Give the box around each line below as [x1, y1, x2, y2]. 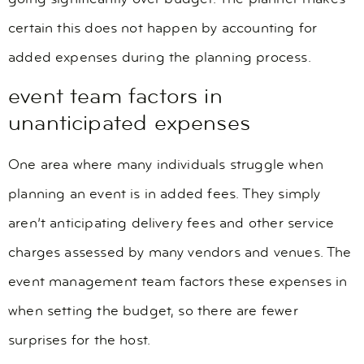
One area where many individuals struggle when [8, 158, 324, 174]
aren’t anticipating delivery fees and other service [8, 216, 335, 232]
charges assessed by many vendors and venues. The [8, 245, 352, 262]
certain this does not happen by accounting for [8, 20, 318, 37]
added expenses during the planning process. [8, 50, 311, 66]
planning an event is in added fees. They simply [8, 187, 321, 203]
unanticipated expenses [8, 113, 250, 136]
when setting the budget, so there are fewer [8, 304, 298, 320]
